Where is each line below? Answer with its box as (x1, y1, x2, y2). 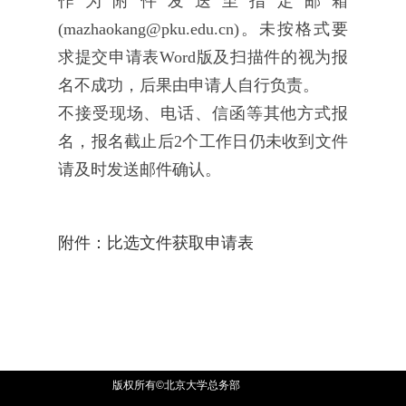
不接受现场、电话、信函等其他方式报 (58, 104, 348, 123)
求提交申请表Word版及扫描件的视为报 (58, 48, 348, 67)
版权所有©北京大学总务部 (112, 379, 240, 392)
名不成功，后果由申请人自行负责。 (58, 76, 319, 95)
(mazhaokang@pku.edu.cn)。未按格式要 (58, 20, 348, 39)
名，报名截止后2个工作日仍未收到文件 (58, 132, 348, 151)
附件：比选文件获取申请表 (58, 234, 254, 253)
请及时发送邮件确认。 (58, 160, 221, 179)
